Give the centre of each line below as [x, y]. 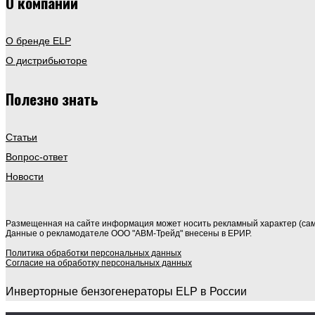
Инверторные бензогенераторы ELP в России [126, 291]
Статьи [21, 137]
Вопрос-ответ [37, 156]
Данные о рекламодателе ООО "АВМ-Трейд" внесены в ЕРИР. [129, 233]
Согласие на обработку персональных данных [99, 263]
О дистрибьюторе [46, 60]
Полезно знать [52, 98]
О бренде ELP [38, 40]
